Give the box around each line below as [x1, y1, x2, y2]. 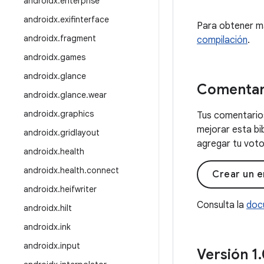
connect [87, 165, 119, 176]
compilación [197, 34, 247, 46]
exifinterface [60, 14, 109, 25]
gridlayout [60, 127, 100, 138]
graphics [60, 108, 94, 119]
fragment [60, 33, 96, 44]
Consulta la [197, 199, 246, 211]
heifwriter [60, 184, 97, 194]
